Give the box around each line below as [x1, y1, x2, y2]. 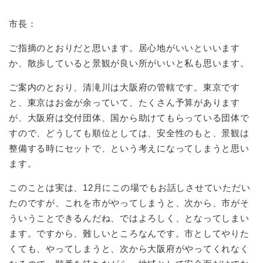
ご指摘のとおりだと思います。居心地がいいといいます [9, 43, 240, 53]
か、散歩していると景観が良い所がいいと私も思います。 [9, 58, 249, 69]
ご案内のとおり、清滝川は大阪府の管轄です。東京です [9, 82, 240, 93]
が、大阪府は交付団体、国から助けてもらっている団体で [9, 113, 249, 123]
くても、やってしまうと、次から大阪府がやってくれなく [9, 244, 249, 254]
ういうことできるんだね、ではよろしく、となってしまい [9, 213, 249, 224]
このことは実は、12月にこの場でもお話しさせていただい [9, 183, 251, 193]
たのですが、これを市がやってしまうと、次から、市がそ [9, 198, 249, 208]
